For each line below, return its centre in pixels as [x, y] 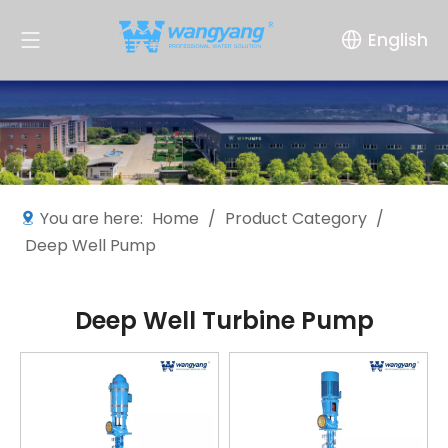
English [398, 40]
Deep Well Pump [90, 245]
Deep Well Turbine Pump [224, 320]
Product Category [296, 218]
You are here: [91, 218]
